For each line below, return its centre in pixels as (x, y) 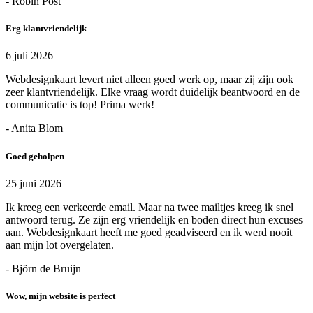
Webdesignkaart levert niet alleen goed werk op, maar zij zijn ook (150, 80)
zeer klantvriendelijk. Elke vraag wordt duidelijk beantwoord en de (153, 92)
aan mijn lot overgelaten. (60, 245)
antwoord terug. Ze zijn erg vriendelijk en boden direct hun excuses (154, 219)
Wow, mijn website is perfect (60, 296)
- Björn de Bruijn (43, 268)
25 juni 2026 (34, 183)
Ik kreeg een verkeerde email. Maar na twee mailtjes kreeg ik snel (150, 207)
